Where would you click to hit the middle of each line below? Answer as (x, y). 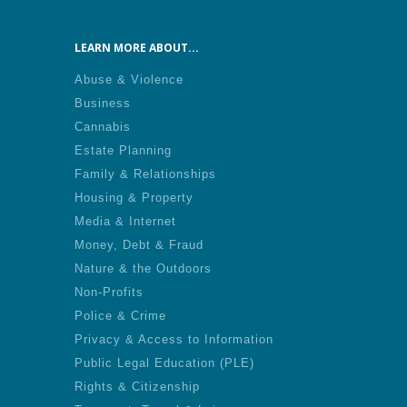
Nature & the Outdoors (143, 268)
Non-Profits (109, 292)
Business (103, 103)
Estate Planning (123, 150)
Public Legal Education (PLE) (164, 363)
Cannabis (103, 127)
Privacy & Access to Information (174, 339)
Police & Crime (120, 316)
